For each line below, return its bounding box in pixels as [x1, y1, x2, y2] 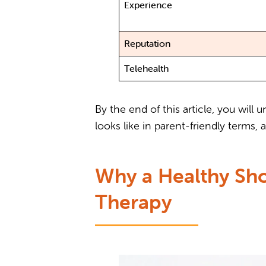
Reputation [124, 37, 171, 50]
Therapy [95, 189, 172, 215]
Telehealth [124, 62, 169, 75]
